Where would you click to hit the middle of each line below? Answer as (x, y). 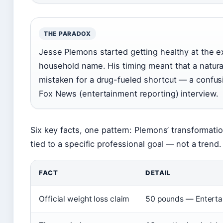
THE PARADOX (67, 34)
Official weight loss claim (84, 199)
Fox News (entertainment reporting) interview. (129, 94)
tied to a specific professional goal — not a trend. (126, 144)
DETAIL (158, 173)
